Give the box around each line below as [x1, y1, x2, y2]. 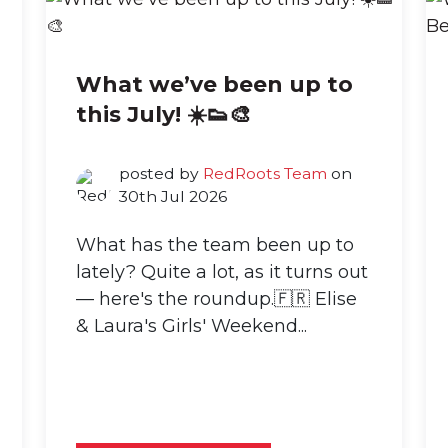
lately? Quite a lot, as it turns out [76, 261, 368, 284]
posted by [118, 164, 203, 184]
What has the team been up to [76, 234, 354, 257]
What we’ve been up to [76, 71, 353, 99]
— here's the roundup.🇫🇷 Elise [76, 288, 357, 311]
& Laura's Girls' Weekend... [76, 315, 307, 338]
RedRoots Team [202, 164, 327, 184]
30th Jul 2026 [118, 187, 227, 207]
